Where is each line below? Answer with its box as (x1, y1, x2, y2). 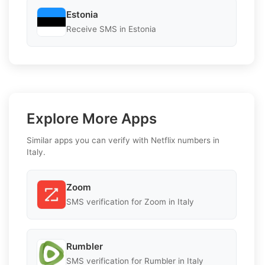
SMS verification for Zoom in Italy (66, 197, 194, 207)
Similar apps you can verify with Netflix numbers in (27, 135, 219, 145)
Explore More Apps (27, 109, 157, 127)
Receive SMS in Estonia (66, 24, 156, 34)
